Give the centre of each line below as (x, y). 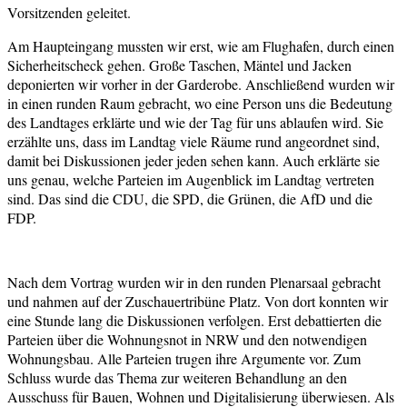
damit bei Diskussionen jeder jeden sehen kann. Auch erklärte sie (194, 160)
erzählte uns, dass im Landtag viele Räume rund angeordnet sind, (194, 141)
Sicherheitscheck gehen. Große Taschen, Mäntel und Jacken (179, 65)
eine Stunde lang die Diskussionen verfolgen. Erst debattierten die (194, 320)
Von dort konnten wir (326, 301)
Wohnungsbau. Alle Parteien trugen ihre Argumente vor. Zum (184, 358)
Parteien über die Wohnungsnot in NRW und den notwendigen (187, 339)
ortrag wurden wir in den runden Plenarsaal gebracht (230, 282)
